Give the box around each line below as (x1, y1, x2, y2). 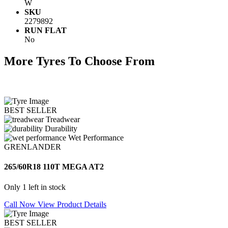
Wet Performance (68, 133, 124, 142)
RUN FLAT (24, 26, 67, 35)
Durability (45, 124, 77, 133)
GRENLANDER (4, 142, 61, 151)
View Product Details (38, 199, 106, 209)
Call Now (4, 199, 38, 209)
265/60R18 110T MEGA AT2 (4, 162, 104, 172)
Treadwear (46, 115, 80, 124)
